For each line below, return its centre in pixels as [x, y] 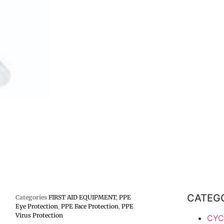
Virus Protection [39, 215]
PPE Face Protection [89, 206]
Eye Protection [36, 206]
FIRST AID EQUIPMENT [82, 197]
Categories [31, 197]
